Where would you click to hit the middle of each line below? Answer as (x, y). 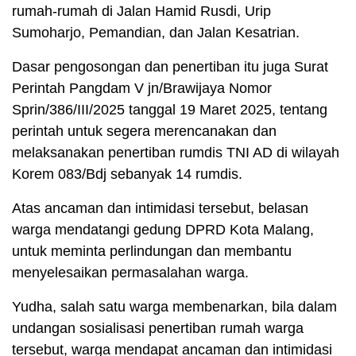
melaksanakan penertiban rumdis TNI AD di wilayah (176, 153)
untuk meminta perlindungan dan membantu (152, 252)
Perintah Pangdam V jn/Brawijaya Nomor (142, 89)
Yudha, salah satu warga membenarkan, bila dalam (174, 307)
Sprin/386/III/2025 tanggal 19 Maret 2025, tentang (170, 110)
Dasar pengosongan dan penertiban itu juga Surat (170, 67)
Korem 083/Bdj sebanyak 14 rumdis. (127, 174)
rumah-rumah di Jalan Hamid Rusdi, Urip (141, 12)
